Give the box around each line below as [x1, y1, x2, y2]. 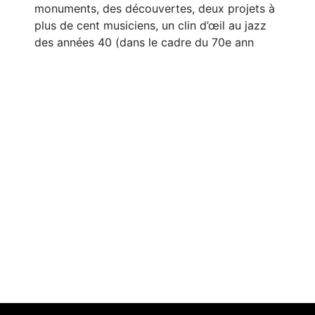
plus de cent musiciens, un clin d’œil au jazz [34, 18, 266, 32]
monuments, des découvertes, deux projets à [34, 1, 275, 15]
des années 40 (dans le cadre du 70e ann [34, 35, 254, 49]
